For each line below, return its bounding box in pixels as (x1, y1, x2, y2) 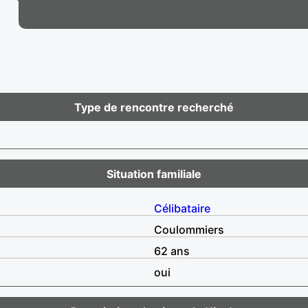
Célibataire (154, 201, 210, 215)
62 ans (154, 243, 190, 258)
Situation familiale (107, 166, 201, 181)
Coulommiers (154, 222, 224, 236)
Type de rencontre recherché (74, 100, 234, 114)
